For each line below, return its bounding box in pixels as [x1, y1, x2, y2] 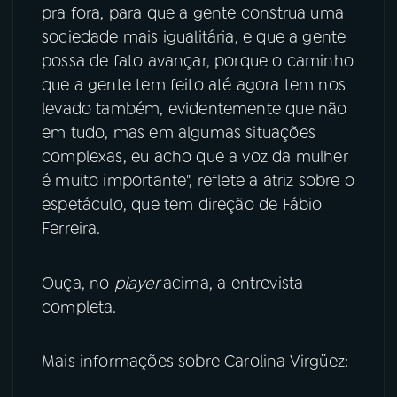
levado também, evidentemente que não [42, 97, 347, 120]
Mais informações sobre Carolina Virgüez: [42, 351, 349, 373]
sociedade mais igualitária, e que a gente [42, 26, 346, 48]
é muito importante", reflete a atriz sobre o [42, 169, 354, 191]
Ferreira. [42, 217, 101, 239]
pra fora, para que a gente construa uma [42, 2, 345, 24]
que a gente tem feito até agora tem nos [42, 74, 346, 96]
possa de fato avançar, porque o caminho [42, 50, 354, 72]
